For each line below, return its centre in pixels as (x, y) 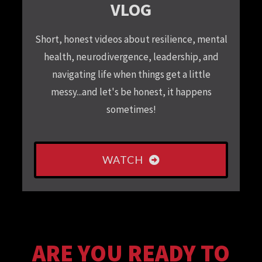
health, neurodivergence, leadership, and (131, 57)
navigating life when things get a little (131, 75)
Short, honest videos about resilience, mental (131, 39)
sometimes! (131, 110)
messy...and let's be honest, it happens (131, 92)
